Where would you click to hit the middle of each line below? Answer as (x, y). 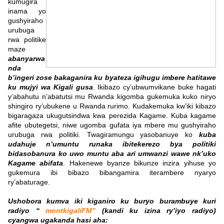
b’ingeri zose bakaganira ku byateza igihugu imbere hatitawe (112, 78)
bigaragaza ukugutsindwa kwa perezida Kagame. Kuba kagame (112, 116)
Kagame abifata (36, 163)
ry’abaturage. (29, 182)
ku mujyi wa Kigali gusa (50, 87)
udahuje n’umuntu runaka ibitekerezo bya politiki (112, 144)
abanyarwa (26, 59)
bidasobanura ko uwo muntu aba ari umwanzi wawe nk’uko (112, 154)
